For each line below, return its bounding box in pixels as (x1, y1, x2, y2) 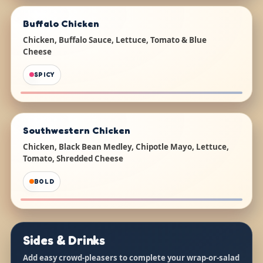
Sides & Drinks (22, 232, 105, 248)
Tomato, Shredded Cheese (22, 153, 123, 164)
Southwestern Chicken (22, 124, 130, 136)
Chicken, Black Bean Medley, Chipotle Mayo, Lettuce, (22, 141, 229, 152)
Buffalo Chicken (22, 17, 99, 29)
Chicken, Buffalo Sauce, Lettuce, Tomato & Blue (22, 34, 207, 45)
